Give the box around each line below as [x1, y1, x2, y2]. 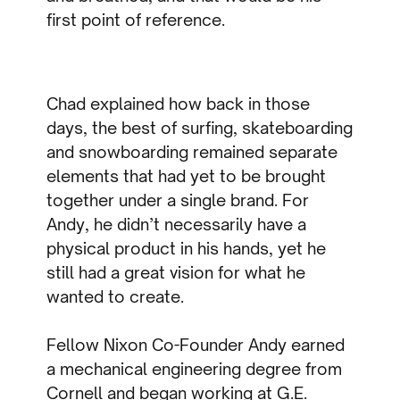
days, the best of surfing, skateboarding [46, 118, 354, 138]
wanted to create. [46, 287, 185, 307]
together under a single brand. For [46, 190, 310, 211]
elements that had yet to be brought [46, 166, 327, 187]
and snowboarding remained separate [46, 142, 338, 162]
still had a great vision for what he [46, 262, 306, 283]
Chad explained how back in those [46, 94, 311, 114]
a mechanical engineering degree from [46, 359, 343, 379]
